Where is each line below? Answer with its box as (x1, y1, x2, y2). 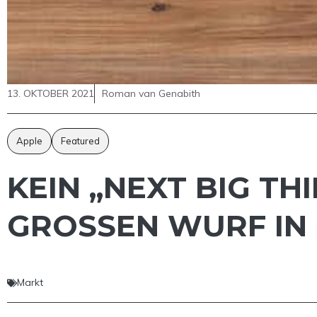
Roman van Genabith (102, 87, 200, 100)
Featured (61, 135, 100, 147)
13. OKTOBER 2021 (7, 87, 94, 100)
